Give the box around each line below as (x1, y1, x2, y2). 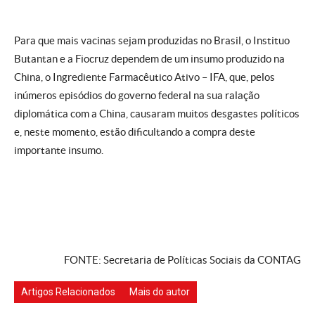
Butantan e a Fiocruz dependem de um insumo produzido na (14, 53, 285, 65)
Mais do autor (129, 286, 190, 297)
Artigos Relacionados (21, 286, 115, 297)
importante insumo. (14, 144, 103, 156)
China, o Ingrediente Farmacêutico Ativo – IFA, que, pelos (14, 71, 275, 83)
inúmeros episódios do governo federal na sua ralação (14, 89, 259, 101)
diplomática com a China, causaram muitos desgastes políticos (14, 108, 300, 120)
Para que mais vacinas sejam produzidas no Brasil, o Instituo (14, 34, 290, 46)
